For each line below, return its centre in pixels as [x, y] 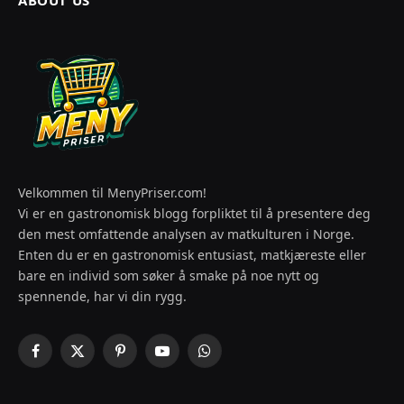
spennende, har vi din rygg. [102, 296]
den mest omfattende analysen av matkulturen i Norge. [186, 234]
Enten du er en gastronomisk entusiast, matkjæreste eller [192, 254]
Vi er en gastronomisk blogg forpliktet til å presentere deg [194, 213]
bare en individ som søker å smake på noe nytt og [169, 275]
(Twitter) [101, 378]
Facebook [62, 359]
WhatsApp [234, 359]
